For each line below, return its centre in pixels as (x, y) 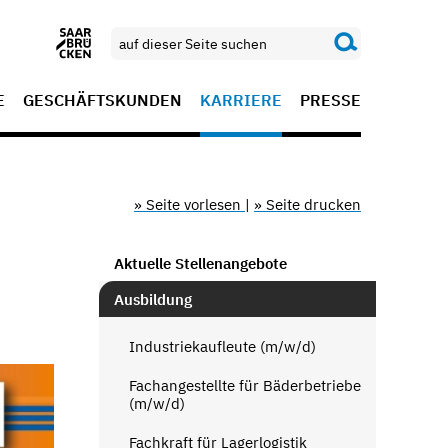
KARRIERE (241, 100)
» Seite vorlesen (189, 204)
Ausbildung (152, 299)
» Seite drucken (307, 204)
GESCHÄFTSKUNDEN (102, 100)
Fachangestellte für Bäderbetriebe (244, 385)
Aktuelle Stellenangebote (200, 263)
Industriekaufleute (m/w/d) (222, 346)
